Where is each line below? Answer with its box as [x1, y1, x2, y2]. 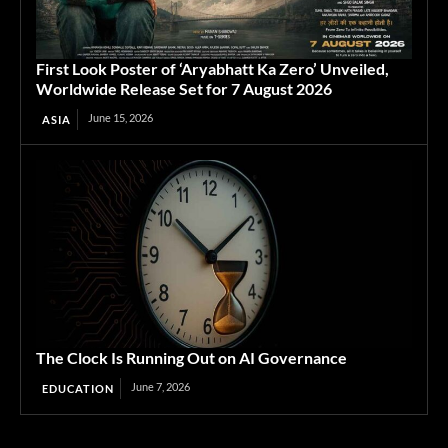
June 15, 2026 [88, 111, 153, 125]
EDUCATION [42, 382, 114, 396]
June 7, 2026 [131, 380, 190, 394]
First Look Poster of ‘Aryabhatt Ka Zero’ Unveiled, [36, 59, 389, 79]
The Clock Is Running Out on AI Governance [36, 348, 347, 368]
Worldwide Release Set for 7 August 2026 [36, 79, 332, 99]
